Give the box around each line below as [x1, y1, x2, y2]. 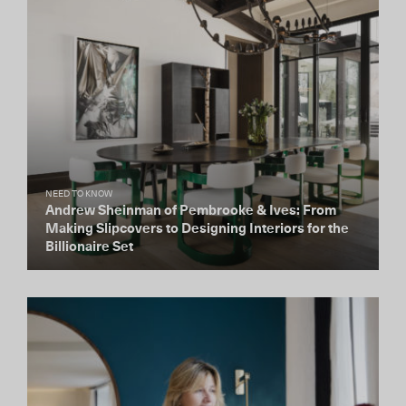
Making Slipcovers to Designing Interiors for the [45, 222, 349, 236]
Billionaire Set [45, 240, 133, 254]
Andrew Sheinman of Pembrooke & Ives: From [45, 204, 336, 217]
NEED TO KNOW [45, 189, 112, 198]
